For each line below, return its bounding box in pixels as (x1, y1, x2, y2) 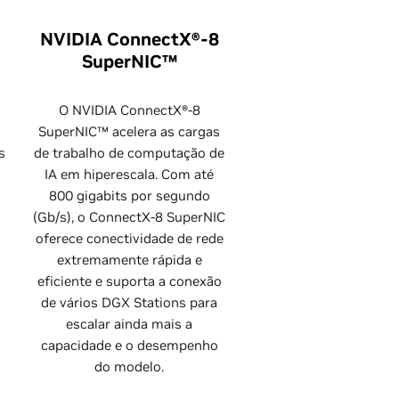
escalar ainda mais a (66, 315, 192, 332)
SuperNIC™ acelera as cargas (38, 123, 220, 140)
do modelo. (94, 358, 164, 375)
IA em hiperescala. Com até (45, 166, 214, 183)
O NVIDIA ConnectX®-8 (58, 102, 200, 118)
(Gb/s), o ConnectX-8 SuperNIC (33, 208, 225, 225)
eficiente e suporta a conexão (37, 273, 222, 289)
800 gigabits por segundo (48, 187, 210, 204)
